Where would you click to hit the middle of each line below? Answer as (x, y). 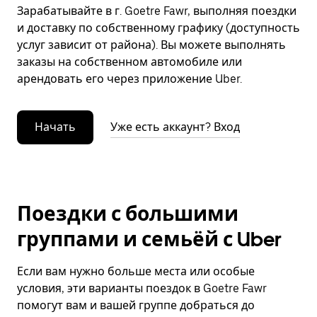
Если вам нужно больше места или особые (136, 271)
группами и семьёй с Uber (149, 239)
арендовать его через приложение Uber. (129, 79)
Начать (55, 127)
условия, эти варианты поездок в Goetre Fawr (142, 288)
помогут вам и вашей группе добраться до (136, 305)
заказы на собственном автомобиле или (129, 62)
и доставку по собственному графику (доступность (158, 28)
